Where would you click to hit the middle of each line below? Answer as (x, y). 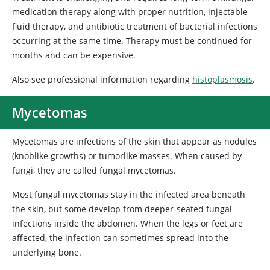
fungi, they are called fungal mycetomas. (94, 170)
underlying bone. (47, 252)
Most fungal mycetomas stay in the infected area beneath (129, 194)
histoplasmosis (222, 79)
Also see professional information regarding (102, 79)
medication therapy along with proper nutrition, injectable (130, 12)
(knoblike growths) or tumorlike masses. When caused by (127, 156)
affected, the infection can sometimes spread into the (120, 238)
